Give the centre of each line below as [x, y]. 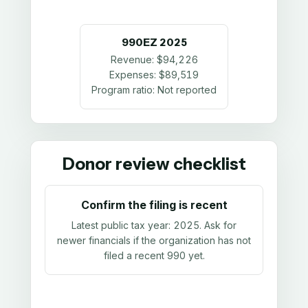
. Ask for [218, 225]
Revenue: [133, 60]
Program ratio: [124, 90]
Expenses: [134, 75]
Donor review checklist [154, 164]
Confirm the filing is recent [154, 205]
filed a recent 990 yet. [154, 255]
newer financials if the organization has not [154, 240]
